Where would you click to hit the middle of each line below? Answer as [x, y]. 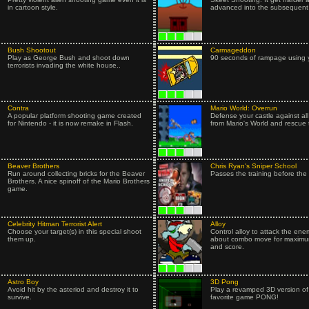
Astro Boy [23, 282]
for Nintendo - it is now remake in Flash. [70, 123]
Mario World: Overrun [243, 108]
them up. [21, 239]
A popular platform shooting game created [74, 116]
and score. [227, 247]
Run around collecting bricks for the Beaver [76, 173]
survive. [19, 297]
